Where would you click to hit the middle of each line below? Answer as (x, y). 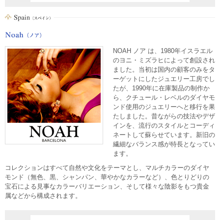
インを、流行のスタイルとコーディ (164, 126)
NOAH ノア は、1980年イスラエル (163, 51)
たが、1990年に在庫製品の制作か (161, 88)
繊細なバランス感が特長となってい (164, 144)
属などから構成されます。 (43, 196)
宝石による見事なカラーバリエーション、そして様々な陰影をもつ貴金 (107, 187)
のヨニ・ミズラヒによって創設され (164, 60)
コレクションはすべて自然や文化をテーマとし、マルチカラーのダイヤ (107, 168)
